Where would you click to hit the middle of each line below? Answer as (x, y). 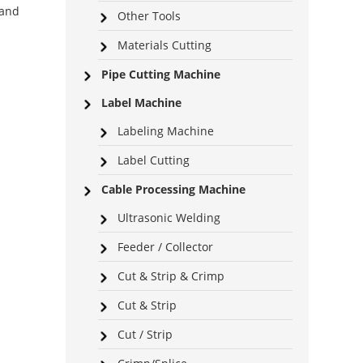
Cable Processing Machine (173, 189)
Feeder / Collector (165, 246)
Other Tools (149, 15)
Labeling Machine (166, 130)
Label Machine (141, 102)
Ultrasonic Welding (169, 217)
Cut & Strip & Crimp (171, 275)
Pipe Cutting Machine (161, 74)
